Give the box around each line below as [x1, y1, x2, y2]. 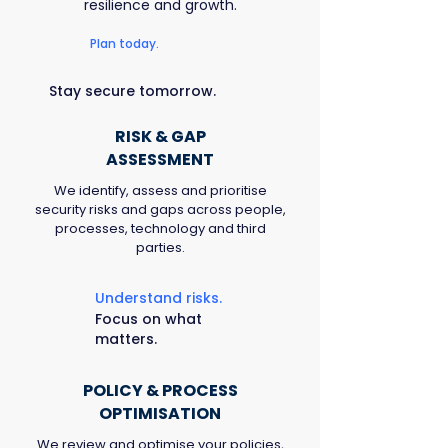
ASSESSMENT [106, 148, 214, 171]
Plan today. [90, 35, 159, 52]
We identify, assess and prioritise [53, 181, 267, 200]
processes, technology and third [54, 219, 266, 238]
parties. [135, 238, 185, 257]
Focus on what [95, 309, 202, 329]
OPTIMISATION [99, 402, 221, 425]
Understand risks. [95, 288, 222, 308]
